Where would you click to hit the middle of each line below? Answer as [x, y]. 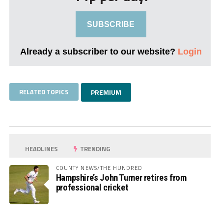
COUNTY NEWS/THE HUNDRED [99, 168]
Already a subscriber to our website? [99, 52]
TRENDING [95, 149]
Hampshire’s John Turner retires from [121, 178]
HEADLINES [41, 149]
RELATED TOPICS [44, 92]
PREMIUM [106, 92]
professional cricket [92, 188]
